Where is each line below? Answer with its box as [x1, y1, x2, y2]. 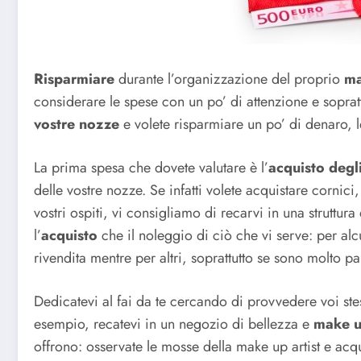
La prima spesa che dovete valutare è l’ [34, 157, 268, 179]
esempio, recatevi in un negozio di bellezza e [34, 313, 313, 334]
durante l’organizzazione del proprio [114, 68, 344, 90]
